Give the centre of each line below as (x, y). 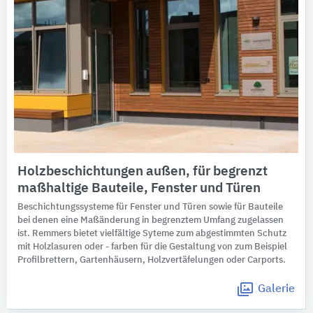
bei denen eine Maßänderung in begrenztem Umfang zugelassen (151, 221)
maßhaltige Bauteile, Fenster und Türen (139, 189)
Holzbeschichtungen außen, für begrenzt (143, 172)
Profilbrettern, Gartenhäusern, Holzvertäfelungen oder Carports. (152, 261)
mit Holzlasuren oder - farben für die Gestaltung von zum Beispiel (152, 247)
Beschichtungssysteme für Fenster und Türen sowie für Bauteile (150, 208)
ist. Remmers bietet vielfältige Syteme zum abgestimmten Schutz (152, 234)
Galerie (276, 290)
